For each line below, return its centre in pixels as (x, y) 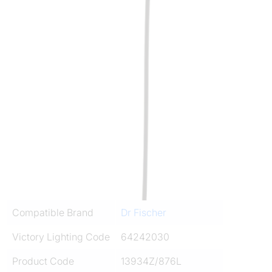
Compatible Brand (53, 212)
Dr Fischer (144, 212)
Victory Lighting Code (61, 236)
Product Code (43, 261)
